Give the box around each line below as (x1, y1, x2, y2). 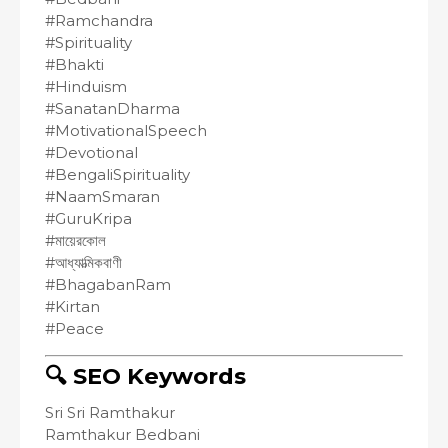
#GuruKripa (45, 209, 132, 228)
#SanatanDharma (45, 99, 180, 118)
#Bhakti (45, 55, 104, 74)
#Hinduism (45, 77, 127, 96)
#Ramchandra (45, 11, 153, 30)
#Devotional (45, 143, 138, 162)
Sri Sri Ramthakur (45, 402, 175, 422)
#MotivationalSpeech (45, 121, 207, 140)
